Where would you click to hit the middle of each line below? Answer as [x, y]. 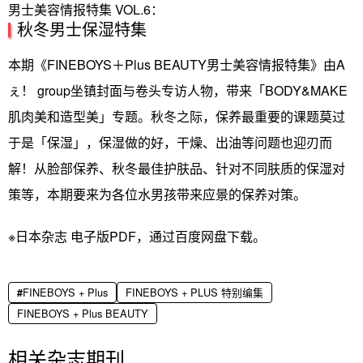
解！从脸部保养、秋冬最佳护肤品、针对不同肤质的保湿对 [177, 169]
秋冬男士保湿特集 [82, 29]
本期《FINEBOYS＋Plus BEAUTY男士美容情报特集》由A [177, 65]
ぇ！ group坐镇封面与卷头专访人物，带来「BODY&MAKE [178, 91]
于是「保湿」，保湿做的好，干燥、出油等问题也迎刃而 [170, 143]
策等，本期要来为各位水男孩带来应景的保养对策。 [157, 194]
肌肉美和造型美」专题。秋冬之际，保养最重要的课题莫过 [177, 117]
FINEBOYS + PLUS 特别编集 [194, 293]
